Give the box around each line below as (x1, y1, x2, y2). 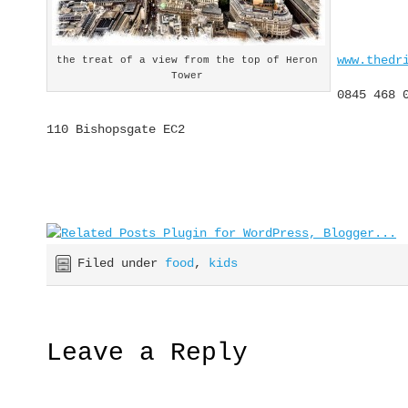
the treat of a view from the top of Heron (56, 54, 318, 66)
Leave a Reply (46, 339, 249, 368)
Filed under (77, 255, 166, 270)
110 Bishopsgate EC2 (46, 121, 186, 137)
